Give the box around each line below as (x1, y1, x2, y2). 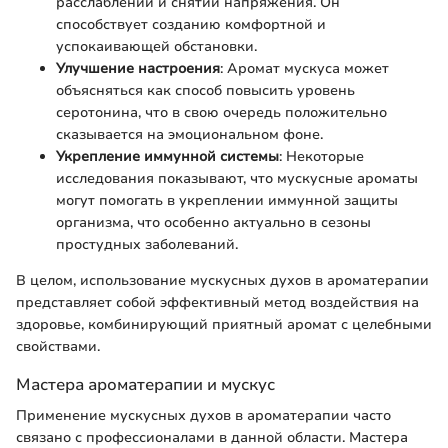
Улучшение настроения (56, 58, 220, 78)
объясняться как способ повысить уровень (56, 80, 355, 100)
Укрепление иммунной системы (56, 146, 279, 166)
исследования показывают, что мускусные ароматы (56, 168, 418, 188)
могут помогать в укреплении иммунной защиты (56, 190, 398, 210)
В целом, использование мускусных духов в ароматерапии (16, 270, 429, 290)
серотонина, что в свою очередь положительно (56, 102, 387, 122)
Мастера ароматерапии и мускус (16, 372, 275, 396)
